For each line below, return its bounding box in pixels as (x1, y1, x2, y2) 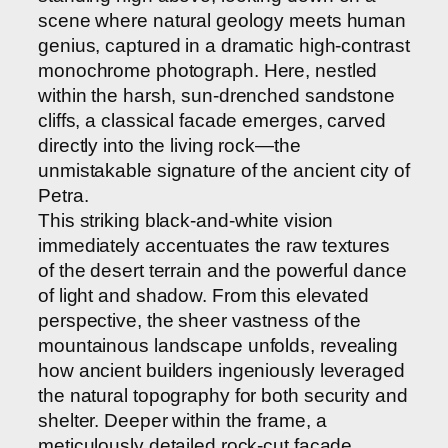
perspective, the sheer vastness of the (38, 310, 362, 332)
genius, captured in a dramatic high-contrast (38, 35, 410, 57)
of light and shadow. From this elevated (38, 285, 370, 307)
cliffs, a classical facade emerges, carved (38, 110, 386, 132)
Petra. (38, 185, 89, 207)
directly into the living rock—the (38, 135, 301, 157)
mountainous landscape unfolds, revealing (38, 335, 398, 357)
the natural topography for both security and (38, 385, 408, 407)
